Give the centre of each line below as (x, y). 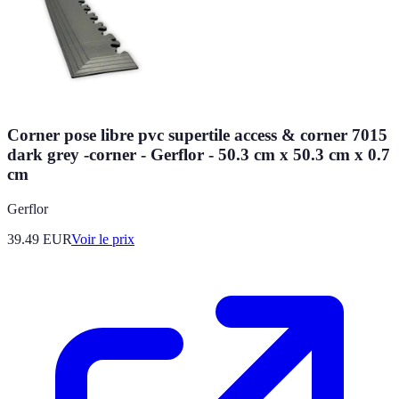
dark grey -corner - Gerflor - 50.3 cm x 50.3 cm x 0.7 (199, 155)
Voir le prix (103, 239)
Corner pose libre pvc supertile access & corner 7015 (197, 135)
